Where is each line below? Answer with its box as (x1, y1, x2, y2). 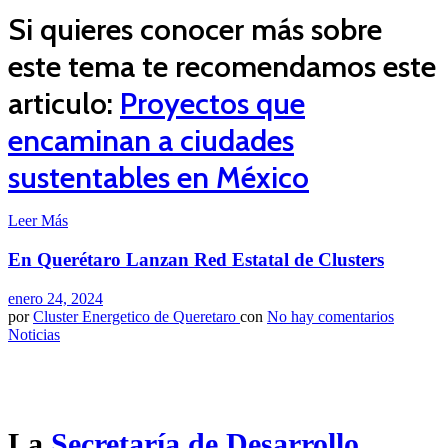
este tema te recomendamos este (8, 48, 436, 86)
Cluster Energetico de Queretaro (33, 307, 240, 325)
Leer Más (8, 212, 68, 230)
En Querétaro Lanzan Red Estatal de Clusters (8, 248, 384, 270)
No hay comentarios (267, 307, 394, 325)
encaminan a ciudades (8, 122, 294, 160)
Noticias (8, 325, 60, 343)
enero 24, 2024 (8, 289, 103, 307)
